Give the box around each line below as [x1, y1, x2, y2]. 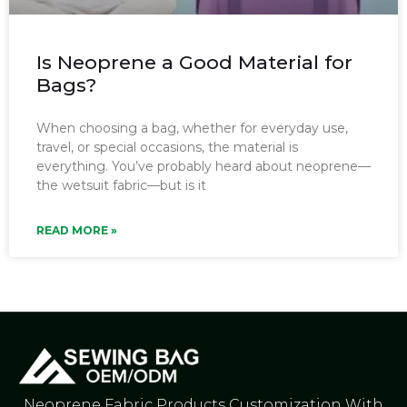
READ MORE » [36, 223, 117, 237]
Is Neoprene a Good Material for [36, 50, 352, 74]
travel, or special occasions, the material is [36, 138, 298, 155]
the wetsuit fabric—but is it [36, 176, 206, 194]
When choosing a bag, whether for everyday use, [36, 119, 348, 136]
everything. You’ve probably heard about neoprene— [36, 157, 371, 174]
